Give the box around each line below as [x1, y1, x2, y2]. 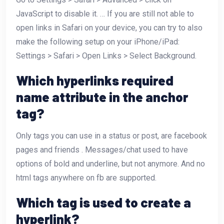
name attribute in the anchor [16, 88, 188, 104]
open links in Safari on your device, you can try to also [16, 22, 202, 32]
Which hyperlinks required [16, 72, 173, 88]
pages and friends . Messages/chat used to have [16, 144, 188, 154]
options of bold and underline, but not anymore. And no [16, 158, 205, 168]
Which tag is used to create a [16, 194, 191, 210]
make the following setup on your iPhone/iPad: [16, 36, 179, 46]
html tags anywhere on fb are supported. [16, 172, 156, 182]
